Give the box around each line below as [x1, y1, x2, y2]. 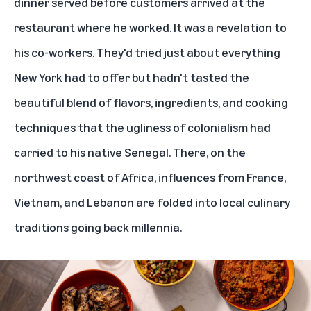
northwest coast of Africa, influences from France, [14, 169, 286, 185]
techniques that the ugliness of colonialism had [14, 119, 271, 135]
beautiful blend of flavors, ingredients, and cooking [14, 94, 288, 110]
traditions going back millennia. [14, 219, 182, 235]
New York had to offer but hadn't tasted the [14, 69, 249, 85]
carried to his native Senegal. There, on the [14, 144, 246, 160]
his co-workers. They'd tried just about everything [14, 44, 280, 60]
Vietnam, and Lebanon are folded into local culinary [14, 194, 290, 210]
